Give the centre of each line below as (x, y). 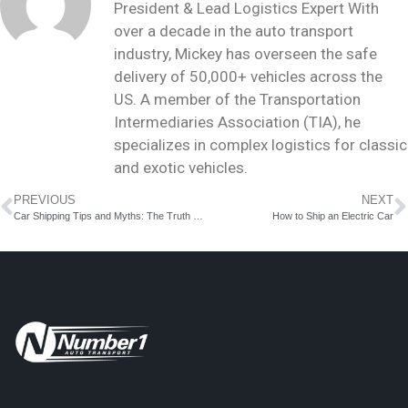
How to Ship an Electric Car (333, 216)
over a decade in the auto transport (234, 31)
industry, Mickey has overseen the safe (245, 53)
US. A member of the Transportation (237, 99)
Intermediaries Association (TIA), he (237, 122)
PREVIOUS (45, 200)
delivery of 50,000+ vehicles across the (248, 76)
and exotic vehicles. (181, 167)
